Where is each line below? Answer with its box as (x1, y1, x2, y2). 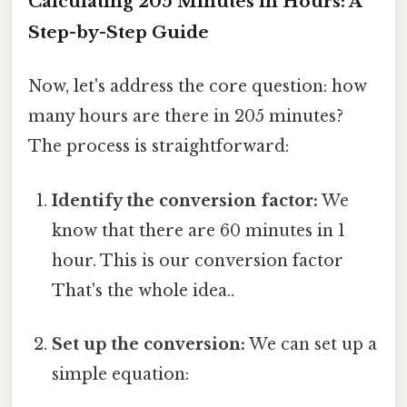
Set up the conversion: (52, 333, 246, 354)
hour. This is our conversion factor (52, 250, 344, 271)
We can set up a (245, 333, 378, 354)
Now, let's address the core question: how (28, 76, 367, 97)
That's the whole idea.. (52, 280, 235, 301)
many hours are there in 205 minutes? (28, 106, 343, 127)
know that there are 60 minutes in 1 (52, 220, 346, 241)
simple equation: (52, 363, 190, 384)
